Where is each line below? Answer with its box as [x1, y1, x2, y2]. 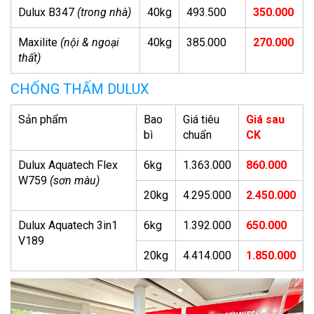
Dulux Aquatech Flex [18, 158, 118, 172]
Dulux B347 [18, 5, 77, 19]
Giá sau [246, 112, 285, 126]
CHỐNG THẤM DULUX [11, 80, 149, 97]
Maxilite [18, 35, 60, 49]
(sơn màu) [50, 173, 100, 187]
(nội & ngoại [60, 35, 119, 49]
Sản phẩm [18, 112, 67, 126]
